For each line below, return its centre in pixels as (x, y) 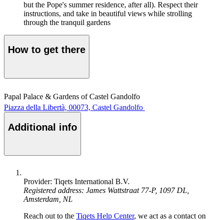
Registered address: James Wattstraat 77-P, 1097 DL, (106, 191)
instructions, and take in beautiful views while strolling (108, 13)
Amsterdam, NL (48, 199)
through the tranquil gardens (67, 22)
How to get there (47, 50)
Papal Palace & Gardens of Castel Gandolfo (72, 97)
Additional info (42, 127)
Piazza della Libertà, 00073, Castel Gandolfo (73, 108)
